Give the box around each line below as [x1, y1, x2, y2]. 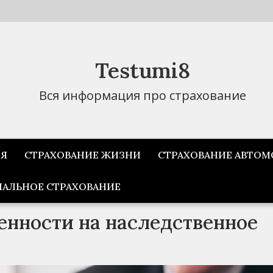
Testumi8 [95, 57, 190, 84]
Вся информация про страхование [39, 87, 246, 104]
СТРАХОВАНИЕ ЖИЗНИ [24, 149, 141, 161]
